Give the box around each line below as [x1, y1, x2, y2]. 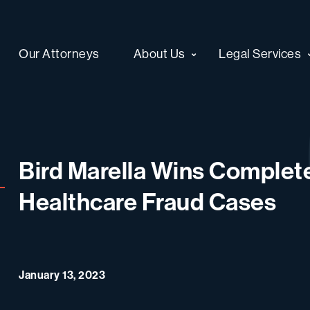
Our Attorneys [19, 45, 100, 62]
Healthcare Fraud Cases [19, 185, 276, 217]
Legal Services [219, 45, 302, 62]
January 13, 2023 [19, 267, 105, 282]
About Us [133, 45, 185, 62]
